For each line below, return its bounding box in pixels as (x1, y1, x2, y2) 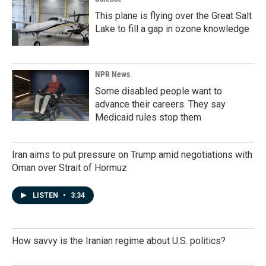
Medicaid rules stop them (95, 112, 201, 123)
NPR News (95, 69, 130, 79)
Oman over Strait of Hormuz (12, 162, 127, 173)
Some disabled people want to (95, 85, 222, 97)
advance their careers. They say (95, 99, 226, 110)
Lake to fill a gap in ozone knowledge (95, 23, 249, 34)
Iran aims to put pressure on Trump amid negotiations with (12, 149, 252, 160)
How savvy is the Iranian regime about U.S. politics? (12, 235, 226, 246)
